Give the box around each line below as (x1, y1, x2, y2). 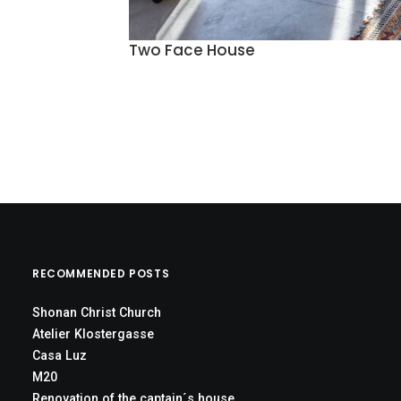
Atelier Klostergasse (32, 327, 154, 341)
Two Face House (129, 39, 255, 62)
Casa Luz (32, 348, 87, 363)
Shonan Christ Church (32, 305, 161, 320)
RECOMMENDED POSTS (32, 266, 170, 281)
